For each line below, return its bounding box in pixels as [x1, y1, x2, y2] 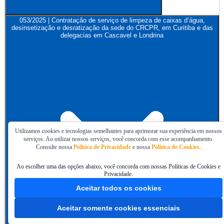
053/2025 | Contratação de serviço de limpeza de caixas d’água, [19, 16, 205, 24]
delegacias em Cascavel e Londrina [60, 31, 163, 39]
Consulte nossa [36, 143, 73, 151]
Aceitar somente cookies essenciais [57, 204, 180, 212]
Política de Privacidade [73, 143, 131, 151]
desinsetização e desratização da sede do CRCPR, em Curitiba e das [11, 24, 213, 32]
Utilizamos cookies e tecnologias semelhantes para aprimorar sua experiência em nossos [15, 127, 222, 135]
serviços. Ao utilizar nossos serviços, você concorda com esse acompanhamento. [23, 135, 213, 143]
